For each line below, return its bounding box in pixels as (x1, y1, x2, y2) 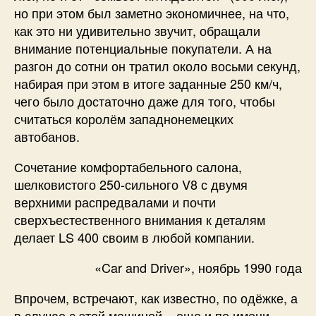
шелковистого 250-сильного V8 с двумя (14, 174, 248, 193)
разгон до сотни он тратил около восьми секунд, (14, 56, 300, 75)
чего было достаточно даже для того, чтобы (14, 91, 275, 110)
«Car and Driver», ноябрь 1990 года (95, 257, 302, 276)
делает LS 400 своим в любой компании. (14, 227, 255, 246)
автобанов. (14, 126, 80, 145)
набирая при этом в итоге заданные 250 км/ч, (14, 73, 282, 92)
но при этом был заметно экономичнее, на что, (14, 3, 289, 22)
